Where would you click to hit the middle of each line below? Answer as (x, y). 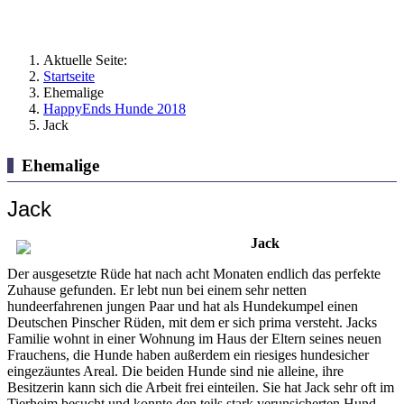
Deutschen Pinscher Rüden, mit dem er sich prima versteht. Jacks (192, 322)
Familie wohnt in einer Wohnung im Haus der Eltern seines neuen (194, 338)
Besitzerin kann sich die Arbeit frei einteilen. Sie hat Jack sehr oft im (201, 387)
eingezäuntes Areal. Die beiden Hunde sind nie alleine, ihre (175, 371)
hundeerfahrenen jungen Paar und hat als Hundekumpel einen (183, 306)
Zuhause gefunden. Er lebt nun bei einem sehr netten (157, 289)
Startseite (69, 76)
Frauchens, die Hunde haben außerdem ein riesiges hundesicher (188, 354)
